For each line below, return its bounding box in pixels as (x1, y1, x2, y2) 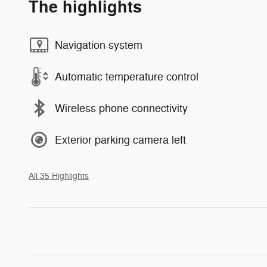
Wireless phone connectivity (55, 101, 188, 115)
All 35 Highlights (29, 171, 89, 182)
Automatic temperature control (55, 70, 198, 83)
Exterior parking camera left (55, 133, 186, 147)
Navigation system (55, 38, 142, 52)
